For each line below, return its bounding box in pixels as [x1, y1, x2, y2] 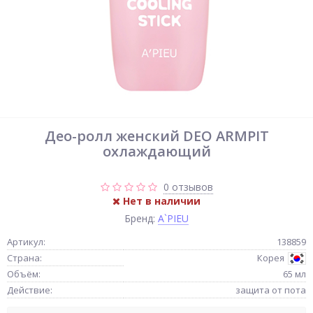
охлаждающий [102, 142, 211, 161]
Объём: [7, 268, 41, 280]
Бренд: [124, 212, 158, 225]
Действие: [7, 284, 52, 296]
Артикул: [7, 235, 45, 248]
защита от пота [235, 284, 306, 296]
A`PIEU [158, 212, 189, 225]
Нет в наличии [120, 194, 201, 208]
